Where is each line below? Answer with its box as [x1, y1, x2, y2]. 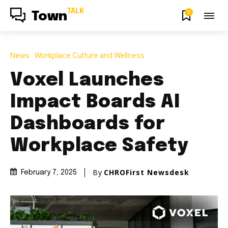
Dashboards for [10, 115, 165, 133]
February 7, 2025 [21, 169, 77, 177]
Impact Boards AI [10, 93, 180, 111]
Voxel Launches [10, 71, 164, 90]
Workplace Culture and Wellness [35, 50, 145, 61]
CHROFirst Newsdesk [104, 167, 189, 177]
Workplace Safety [10, 136, 188, 155]
